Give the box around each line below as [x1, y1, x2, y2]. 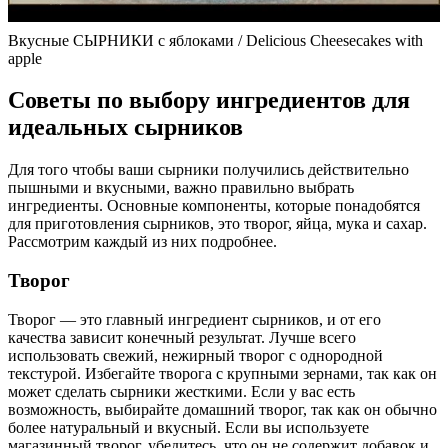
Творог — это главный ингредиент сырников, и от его [8, 310, 381, 328]
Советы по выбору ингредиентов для [8, 87, 410, 114]
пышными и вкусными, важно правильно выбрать [8, 179, 354, 197]
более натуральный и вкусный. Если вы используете [8, 418, 369, 436]
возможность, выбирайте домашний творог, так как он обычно [8, 400, 437, 418]
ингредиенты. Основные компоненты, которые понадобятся [8, 197, 420, 215]
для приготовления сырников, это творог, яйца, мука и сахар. [8, 215, 427, 233]
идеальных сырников [8, 114, 243, 141]
